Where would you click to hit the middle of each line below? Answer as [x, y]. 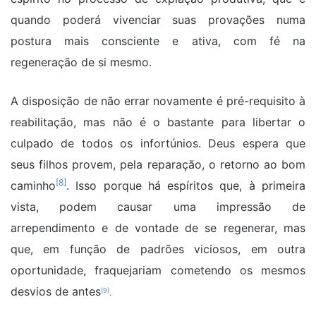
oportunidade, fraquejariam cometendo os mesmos [158, 271]
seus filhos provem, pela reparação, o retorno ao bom [158, 165]
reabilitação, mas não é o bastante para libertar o [158, 122]
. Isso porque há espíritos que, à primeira [186, 186]
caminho [33, 186]
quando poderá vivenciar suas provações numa [158, 20]
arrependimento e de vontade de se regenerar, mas [158, 228]
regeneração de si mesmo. [81, 62]
